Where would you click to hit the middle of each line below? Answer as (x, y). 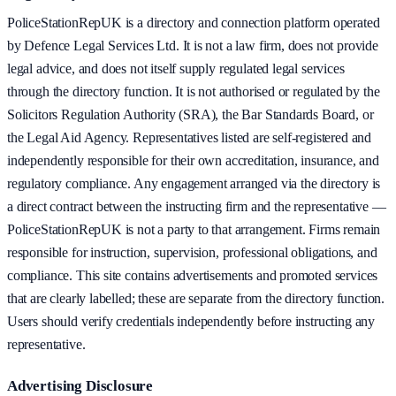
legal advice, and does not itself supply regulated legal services (176, 68)
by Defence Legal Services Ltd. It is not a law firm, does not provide (193, 45)
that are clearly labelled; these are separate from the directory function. (196, 298)
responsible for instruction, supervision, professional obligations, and (192, 252)
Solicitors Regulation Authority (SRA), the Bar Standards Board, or (190, 114)
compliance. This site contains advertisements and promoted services (193, 275)
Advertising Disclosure (80, 385)
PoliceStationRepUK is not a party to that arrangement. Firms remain (194, 229)
